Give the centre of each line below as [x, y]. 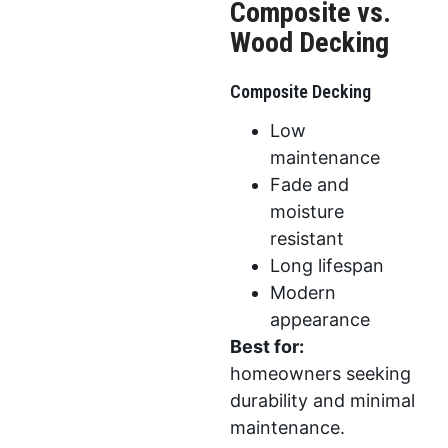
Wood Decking [309, 42]
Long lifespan [326, 265]
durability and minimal [322, 400]
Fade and [309, 184]
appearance [319, 319]
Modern [302, 292]
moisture [306, 211]
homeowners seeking [320, 373]
